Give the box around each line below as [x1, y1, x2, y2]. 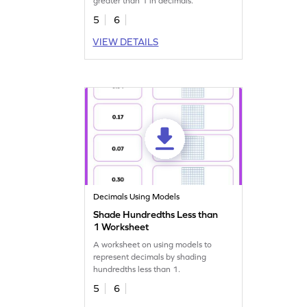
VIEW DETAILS [93, 36, 159, 47]
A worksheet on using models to [93, 239, 212, 249]
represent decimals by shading [93, 251, 207, 262]
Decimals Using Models [93, 191, 180, 201]
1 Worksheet [93, 221, 149, 232]
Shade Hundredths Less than [93, 208, 219, 220]
